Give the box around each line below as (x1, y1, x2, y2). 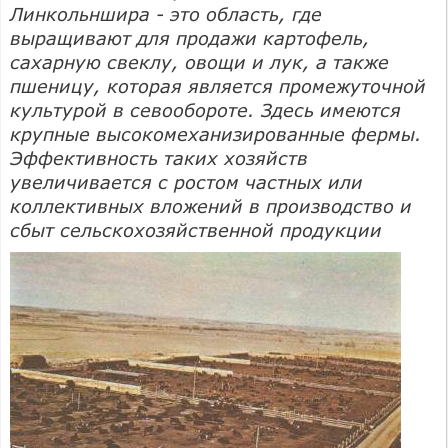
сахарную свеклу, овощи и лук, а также (10, 50, 389, 73)
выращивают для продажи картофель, (10, 26, 370, 49)
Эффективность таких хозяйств (10, 146, 308, 169)
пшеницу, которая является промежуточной (10, 74, 426, 97)
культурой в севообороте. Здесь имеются (10, 98, 401, 121)
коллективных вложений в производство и (10, 194, 412, 217)
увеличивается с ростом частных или (10, 170, 363, 193)
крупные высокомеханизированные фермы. (10, 122, 422, 145)
